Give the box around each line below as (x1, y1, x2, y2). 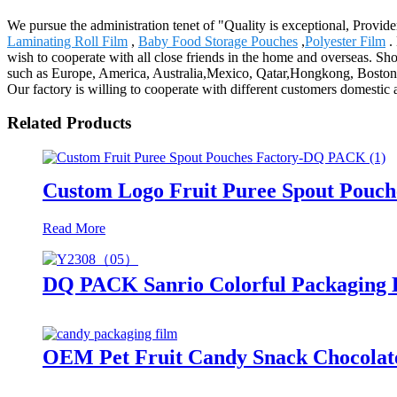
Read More (43, 220, 105, 236)
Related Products (7, 113, 131, 133)
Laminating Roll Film (7, 33, 128, 49)
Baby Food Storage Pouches (138, 33, 298, 49)
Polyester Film (305, 33, 385, 49)
